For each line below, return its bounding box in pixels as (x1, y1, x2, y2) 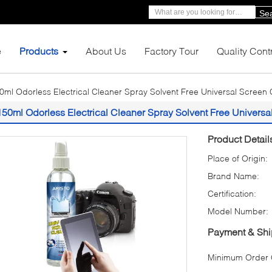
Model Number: (208, 206, 268, 216)
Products (19, 45, 58, 56)
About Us (86, 45, 126, 56)
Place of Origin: (208, 153, 268, 163)
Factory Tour (144, 45, 199, 56)
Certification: (208, 188, 256, 199)
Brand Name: (208, 171, 259, 181)
